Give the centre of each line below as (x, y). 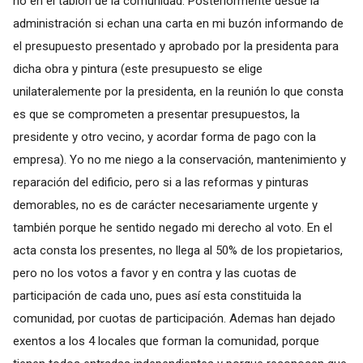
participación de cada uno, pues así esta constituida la (157, 295)
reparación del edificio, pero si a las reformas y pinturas (160, 182)
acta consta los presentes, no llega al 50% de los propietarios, (177, 250)
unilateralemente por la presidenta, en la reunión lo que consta (178, 91)
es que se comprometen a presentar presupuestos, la (156, 114)
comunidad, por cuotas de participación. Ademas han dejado (174, 318)
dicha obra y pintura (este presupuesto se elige (137, 68)
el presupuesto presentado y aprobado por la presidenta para (175, 46)
